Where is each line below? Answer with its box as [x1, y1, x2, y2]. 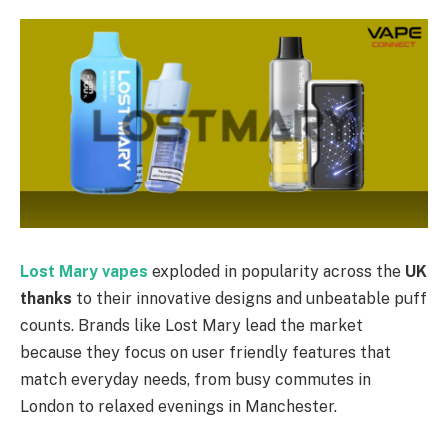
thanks [20, 288, 72, 308]
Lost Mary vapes [20, 261, 148, 281]
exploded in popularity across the [152, 261, 405, 281]
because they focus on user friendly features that [20, 342, 391, 362]
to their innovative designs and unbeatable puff [72, 288, 427, 308]
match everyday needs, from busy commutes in [20, 369, 371, 389]
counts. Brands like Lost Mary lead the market [20, 315, 363, 335]
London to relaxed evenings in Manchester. [20, 396, 337, 416]
